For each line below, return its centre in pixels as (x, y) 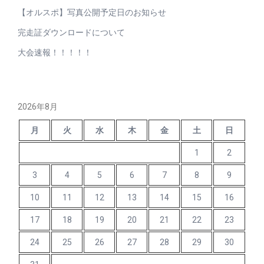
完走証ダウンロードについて (71, 32)
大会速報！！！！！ (55, 52)
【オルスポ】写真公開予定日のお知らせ (92, 12)
